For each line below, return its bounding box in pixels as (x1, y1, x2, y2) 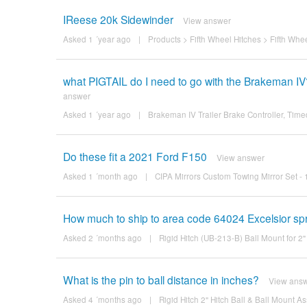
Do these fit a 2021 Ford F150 (62, 148, 207, 164)
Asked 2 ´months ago (62, 232, 142, 243)
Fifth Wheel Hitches (189, 33, 261, 45)
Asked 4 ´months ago (62, 293, 142, 305)
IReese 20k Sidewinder (62, 11, 173, 27)
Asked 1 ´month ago (62, 170, 138, 182)
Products (147, 33, 181, 45)
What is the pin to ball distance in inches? (62, 271, 259, 287)
